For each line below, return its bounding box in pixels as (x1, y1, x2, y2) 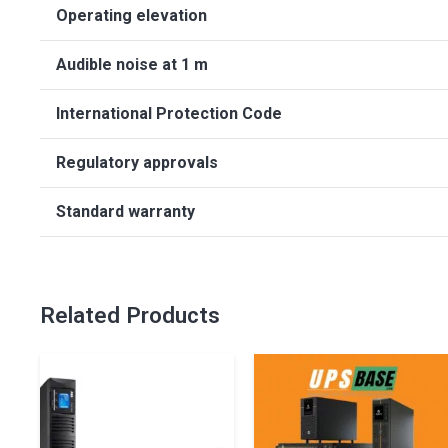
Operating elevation (56, 6, 207, 25)
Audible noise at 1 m (56, 55, 208, 74)
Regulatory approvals (56, 153, 218, 172)
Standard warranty (56, 202, 195, 221)
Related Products (40, 302, 220, 328)
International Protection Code (56, 104, 282, 123)
